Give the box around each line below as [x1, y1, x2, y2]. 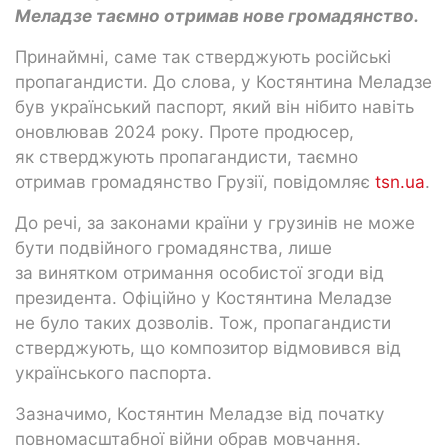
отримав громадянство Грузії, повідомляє [15, 170, 375, 192]
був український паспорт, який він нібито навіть [15, 95, 414, 117]
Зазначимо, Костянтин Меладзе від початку [15, 402, 385, 424]
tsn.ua [375, 170, 425, 192]
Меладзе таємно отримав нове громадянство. [15, 4, 419, 26]
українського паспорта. [15, 361, 212, 383]
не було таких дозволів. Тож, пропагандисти [15, 311, 391, 333]
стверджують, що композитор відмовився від [15, 336, 401, 358]
